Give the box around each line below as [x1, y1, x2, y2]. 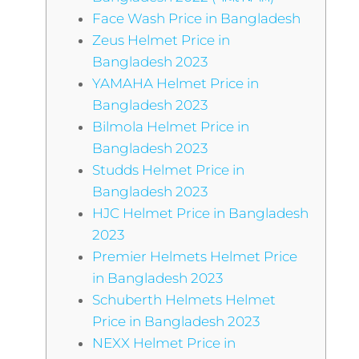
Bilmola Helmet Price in [91, 119, 249, 135]
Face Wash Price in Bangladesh [91, 10, 301, 26]
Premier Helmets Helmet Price [91, 248, 297, 264]
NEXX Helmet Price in [91, 335, 236, 351]
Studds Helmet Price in [91, 162, 244, 178]
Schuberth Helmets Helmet [91, 292, 276, 308]
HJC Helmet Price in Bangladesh [91, 205, 309, 221]
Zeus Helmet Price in [91, 32, 230, 48]
